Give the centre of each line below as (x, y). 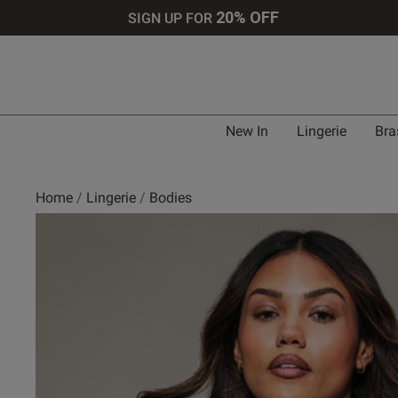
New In (247, 131)
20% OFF (248, 17)
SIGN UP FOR (172, 18)
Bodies (171, 198)
